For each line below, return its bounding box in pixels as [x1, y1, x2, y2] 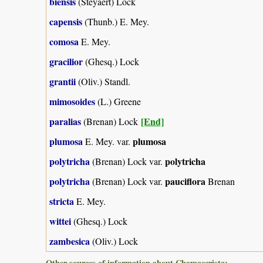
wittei [49, 214, 71, 228]
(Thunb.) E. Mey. [82, 15, 149, 28]
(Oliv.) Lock [90, 234, 138, 247]
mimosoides [49, 94, 95, 108]
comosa [49, 34, 79, 48]
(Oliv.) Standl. [76, 75, 130, 87]
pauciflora [165, 174, 205, 188]
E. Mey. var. [83, 134, 133, 147]
